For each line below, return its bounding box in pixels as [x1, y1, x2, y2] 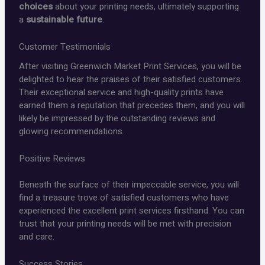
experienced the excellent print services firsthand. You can [19, 204, 245, 218]
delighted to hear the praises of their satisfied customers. [19, 72, 243, 86]
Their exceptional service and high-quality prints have [19, 85, 224, 99]
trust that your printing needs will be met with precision [19, 217, 232, 231]
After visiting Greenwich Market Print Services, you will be [19, 59, 242, 73]
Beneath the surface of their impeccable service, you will [19, 178, 240, 192]
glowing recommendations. [19, 124, 125, 138]
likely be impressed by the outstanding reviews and [19, 111, 216, 125]
